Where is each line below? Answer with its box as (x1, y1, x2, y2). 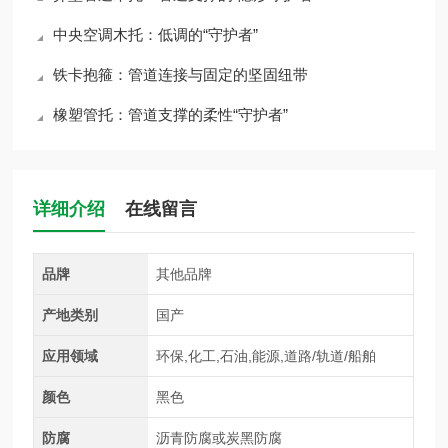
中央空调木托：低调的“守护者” (53, 26, 259, 43)
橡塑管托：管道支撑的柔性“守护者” (53, 106, 289, 123)
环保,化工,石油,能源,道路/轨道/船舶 (155, 348, 376, 364)
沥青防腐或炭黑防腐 (155, 430, 282, 446)
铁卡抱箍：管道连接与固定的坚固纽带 (53, 66, 309, 83)
